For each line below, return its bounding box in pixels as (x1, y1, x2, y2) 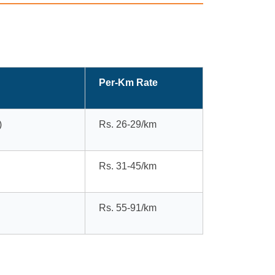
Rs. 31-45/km (99, 160, 157, 171)
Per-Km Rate (99, 77, 158, 88)
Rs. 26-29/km (99, 118, 157, 130)
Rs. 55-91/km (99, 202, 157, 213)
